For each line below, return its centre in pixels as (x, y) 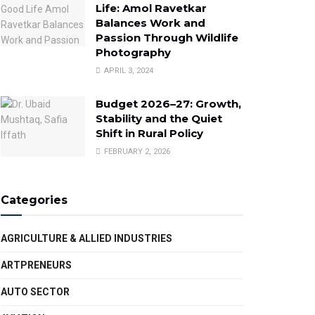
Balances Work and (150, 23)
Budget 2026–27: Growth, (168, 104)
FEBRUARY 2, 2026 (136, 152)
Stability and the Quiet (159, 119)
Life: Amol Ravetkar (151, 8)
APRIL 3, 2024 (128, 71)
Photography (133, 53)
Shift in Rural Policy (149, 134)
